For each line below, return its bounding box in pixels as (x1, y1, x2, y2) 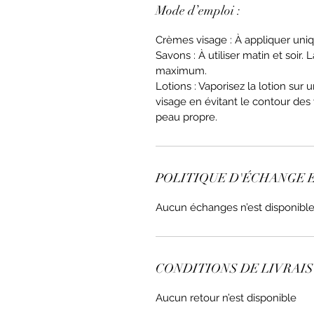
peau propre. (156, 111, 217, 123)
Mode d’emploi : (156, 3, 240, 18)
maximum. (156, 64, 207, 77)
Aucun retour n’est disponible (156, 292, 296, 304)
